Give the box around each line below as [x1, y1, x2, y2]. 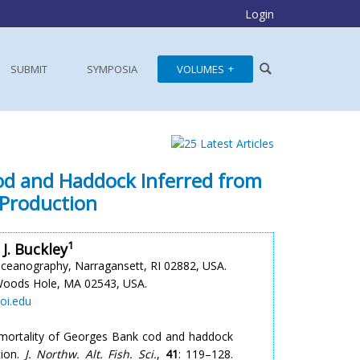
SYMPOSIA [87, 62, 137, 76]
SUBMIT [10, 62, 47, 76]
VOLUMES [177, 62, 224, 76]
